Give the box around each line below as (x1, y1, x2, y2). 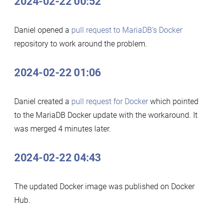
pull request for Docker (71, 96, 148, 106)
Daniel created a (14, 96, 71, 106)
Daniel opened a (14, 25, 71, 35)
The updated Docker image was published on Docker (14, 181, 195, 191)
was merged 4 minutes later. (14, 124, 111, 133)
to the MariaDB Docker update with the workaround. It (14, 110, 197, 120)
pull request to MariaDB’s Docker (71, 25, 182, 35)
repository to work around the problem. (14, 39, 147, 48)
